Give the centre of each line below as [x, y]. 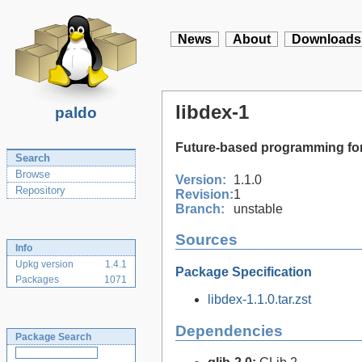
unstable [258, 208]
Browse [33, 174]
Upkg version [44, 264]
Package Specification [244, 271]
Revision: [204, 194]
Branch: [200, 208]
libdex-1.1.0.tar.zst [259, 299]
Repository [40, 190]
